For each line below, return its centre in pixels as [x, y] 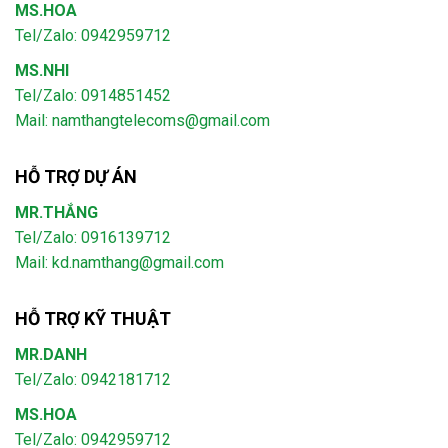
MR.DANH [51, 355]
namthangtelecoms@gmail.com [161, 121]
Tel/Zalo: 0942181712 [93, 380]
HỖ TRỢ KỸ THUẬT [93, 319]
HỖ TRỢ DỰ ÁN [76, 177]
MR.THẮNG [56, 213]
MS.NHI [42, 71]
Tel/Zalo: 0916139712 [93, 238]
